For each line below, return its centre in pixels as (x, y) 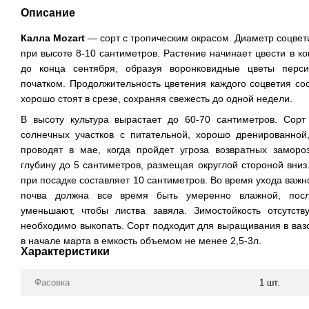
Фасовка (52, 283)
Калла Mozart (53, 38)
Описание (48, 13)
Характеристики (65, 252)
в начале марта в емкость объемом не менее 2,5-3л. (141, 241)
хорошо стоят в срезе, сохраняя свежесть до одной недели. (157, 99)
